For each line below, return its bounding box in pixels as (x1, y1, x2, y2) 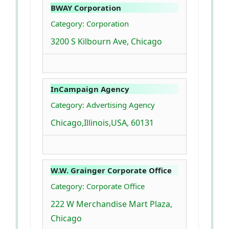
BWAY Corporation (51, 3, 121, 13)
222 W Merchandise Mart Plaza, (51, 198, 172, 210)
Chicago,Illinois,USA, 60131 (51, 117, 154, 129)
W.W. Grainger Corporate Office (51, 165, 172, 176)
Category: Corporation (51, 18, 129, 29)
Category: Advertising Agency (51, 100, 155, 110)
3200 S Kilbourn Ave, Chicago (51, 36, 162, 48)
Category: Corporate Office (51, 181, 145, 192)
